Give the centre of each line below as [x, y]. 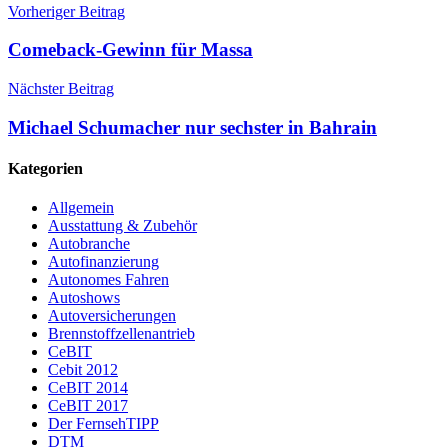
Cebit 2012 [83, 370]
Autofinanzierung [103, 262]
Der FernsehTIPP [103, 424]
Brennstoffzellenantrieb [121, 334]
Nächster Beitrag [61, 89]
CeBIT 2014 [88, 388]
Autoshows [84, 298]
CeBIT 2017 [88, 406]
